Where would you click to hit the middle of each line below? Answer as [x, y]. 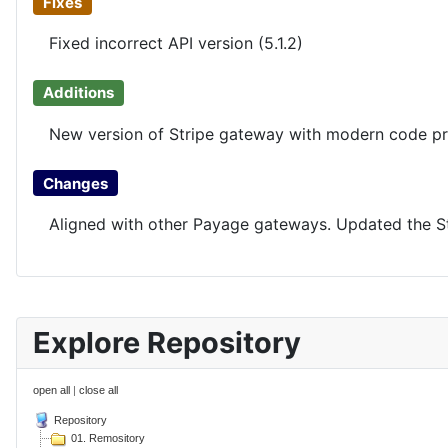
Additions [78, 93]
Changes [75, 183]
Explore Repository [167, 342]
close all [98, 389]
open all [51, 389]
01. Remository [108, 437]
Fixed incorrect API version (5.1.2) [176, 43]
